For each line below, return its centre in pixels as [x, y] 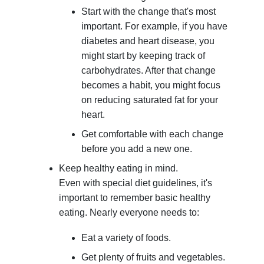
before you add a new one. [137, 149]
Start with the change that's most [149, 12]
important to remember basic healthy [134, 198]
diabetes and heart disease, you [148, 41]
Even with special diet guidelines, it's [135, 183]
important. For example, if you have [155, 27]
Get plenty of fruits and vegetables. [154, 258]
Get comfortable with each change [153, 134]
